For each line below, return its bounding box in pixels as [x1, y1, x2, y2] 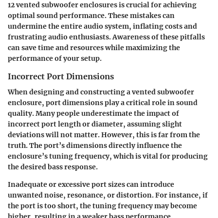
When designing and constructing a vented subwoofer [8, 88, 194, 97]
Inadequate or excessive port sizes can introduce [8, 180, 174, 189]
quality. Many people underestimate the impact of [8, 109, 179, 118]
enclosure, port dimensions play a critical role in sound [8, 98, 198, 108]
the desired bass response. [8, 163, 98, 172]
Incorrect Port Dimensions [8, 72, 114, 82]
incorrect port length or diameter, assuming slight [8, 120, 182, 129]
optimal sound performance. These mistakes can [8, 11, 175, 20]
